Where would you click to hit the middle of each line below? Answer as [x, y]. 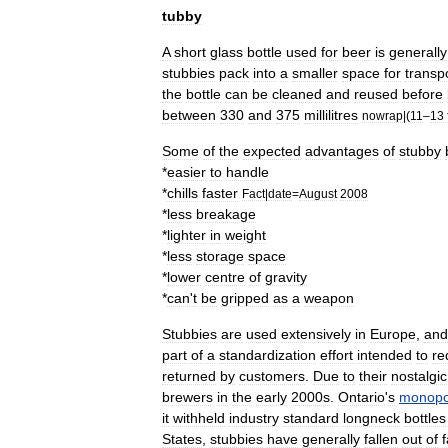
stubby [420, 150]
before [422, 93]
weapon [329, 297]
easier [186, 171]
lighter [186, 234]
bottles [425, 417]
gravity [286, 276]
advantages [342, 150]
